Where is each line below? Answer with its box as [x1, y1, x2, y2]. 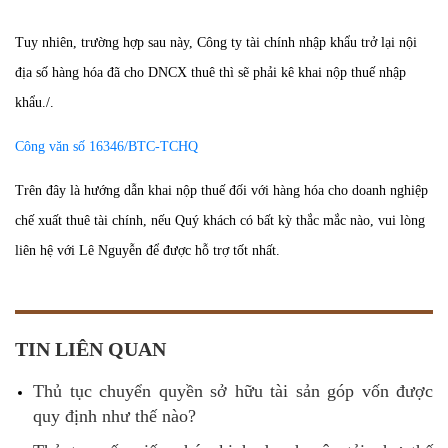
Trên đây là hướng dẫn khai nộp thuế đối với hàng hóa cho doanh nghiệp [15, 183, 428, 198]
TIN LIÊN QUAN [15, 338, 166, 360]
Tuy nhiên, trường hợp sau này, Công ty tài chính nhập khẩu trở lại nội [15, 35, 417, 50]
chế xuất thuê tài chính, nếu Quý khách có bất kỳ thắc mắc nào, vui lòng [15, 213, 425, 228]
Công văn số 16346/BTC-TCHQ [15, 139, 198, 154]
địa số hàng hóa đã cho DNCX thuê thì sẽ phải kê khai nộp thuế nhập [15, 65, 406, 80]
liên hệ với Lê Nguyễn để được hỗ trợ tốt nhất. [15, 243, 280, 258]
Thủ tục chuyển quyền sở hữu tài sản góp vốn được [33, 381, 433, 401]
